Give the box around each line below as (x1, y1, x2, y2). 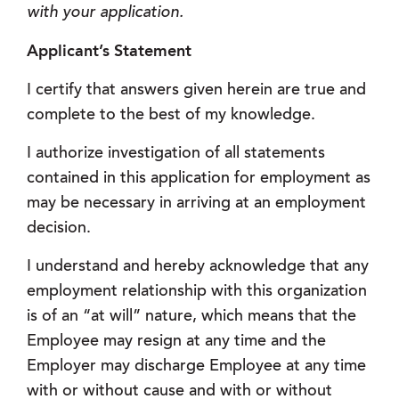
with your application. (27, 5, 183, 22)
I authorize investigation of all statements (27, 146, 325, 163)
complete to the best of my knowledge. (27, 108, 315, 125)
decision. (27, 221, 91, 238)
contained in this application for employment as (27, 171, 370, 188)
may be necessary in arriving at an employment (27, 196, 366, 213)
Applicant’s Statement (27, 44, 191, 61)
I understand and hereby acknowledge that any (27, 259, 369, 276)
